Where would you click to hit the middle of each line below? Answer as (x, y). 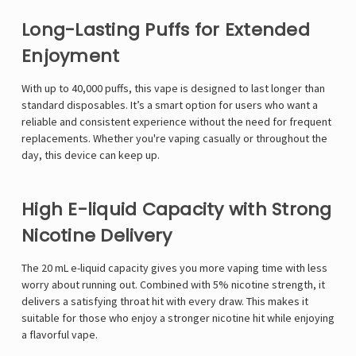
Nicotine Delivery (97, 236)
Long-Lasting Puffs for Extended (166, 30)
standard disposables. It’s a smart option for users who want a (170, 105)
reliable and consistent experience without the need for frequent (176, 122)
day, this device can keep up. (91, 155)
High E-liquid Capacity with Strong (177, 210)
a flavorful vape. (60, 335)
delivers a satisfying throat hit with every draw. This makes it (165, 302)
